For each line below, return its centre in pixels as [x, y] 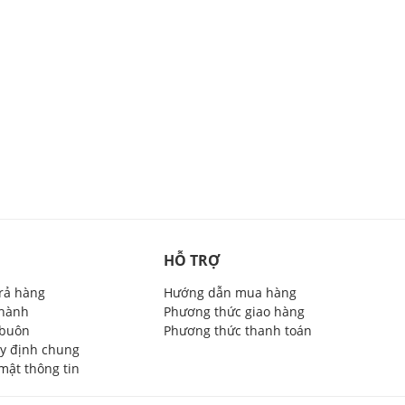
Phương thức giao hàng [234, 311]
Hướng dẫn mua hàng [230, 292]
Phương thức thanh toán [238, 330]
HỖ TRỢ [192, 260]
